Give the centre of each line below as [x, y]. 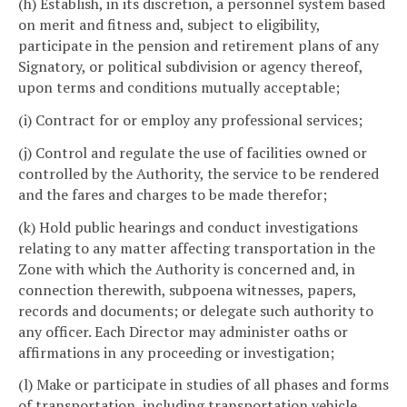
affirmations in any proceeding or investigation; [176, 352]
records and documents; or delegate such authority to [196, 310]
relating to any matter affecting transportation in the [197, 248]
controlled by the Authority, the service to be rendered [199, 173]
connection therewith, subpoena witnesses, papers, [187, 289]
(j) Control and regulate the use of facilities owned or [193, 152]
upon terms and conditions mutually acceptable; [179, 88]
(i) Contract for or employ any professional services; [190, 120]
